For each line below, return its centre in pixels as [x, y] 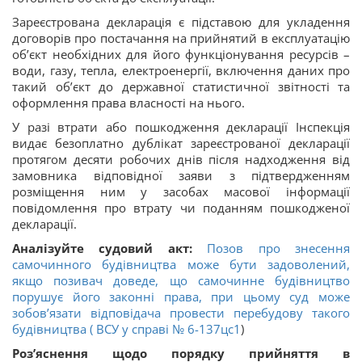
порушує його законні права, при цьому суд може [181, 296]
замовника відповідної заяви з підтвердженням [181, 175]
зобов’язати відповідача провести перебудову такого [181, 312]
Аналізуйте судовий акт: [110, 248]
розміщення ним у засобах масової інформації [181, 191]
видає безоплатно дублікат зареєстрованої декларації [181, 143]
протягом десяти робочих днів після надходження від [181, 159]
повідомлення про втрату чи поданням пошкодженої [181, 207]
